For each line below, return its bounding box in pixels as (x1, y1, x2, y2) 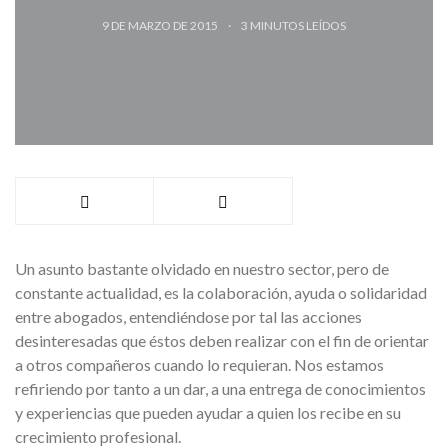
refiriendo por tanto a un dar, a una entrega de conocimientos (15, 379, 426, 398)
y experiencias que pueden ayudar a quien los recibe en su (15, 403, 401, 422)
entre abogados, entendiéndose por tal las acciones (15, 307, 362, 326)
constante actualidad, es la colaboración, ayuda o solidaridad (15, 283, 427, 302)
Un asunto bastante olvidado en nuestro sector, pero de (15, 259, 389, 278)
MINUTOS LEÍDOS (250, 18, 346, 33)
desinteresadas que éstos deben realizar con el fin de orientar (15, 331, 429, 350)
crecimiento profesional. (15, 427, 181, 446)
